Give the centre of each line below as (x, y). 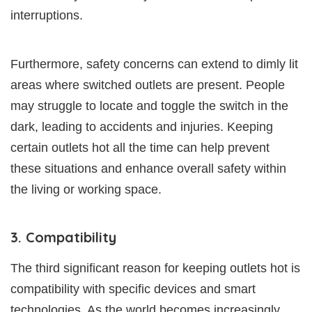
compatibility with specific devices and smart (133, 289)
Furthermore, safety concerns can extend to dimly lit (154, 64)
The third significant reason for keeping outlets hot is (155, 268)
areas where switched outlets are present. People (148, 85)
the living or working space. (86, 189)
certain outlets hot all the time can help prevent (140, 147)
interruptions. (47, 15)
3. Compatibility (63, 237)
